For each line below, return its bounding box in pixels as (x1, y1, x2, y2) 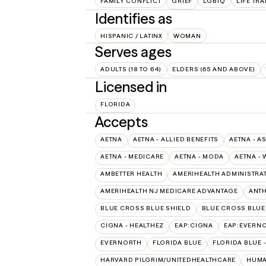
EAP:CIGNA (175, 221, 213, 229)
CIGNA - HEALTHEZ (100, 221, 164, 229)
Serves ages (95, 43, 172, 61)
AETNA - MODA (175, 153, 224, 160)
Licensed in (95, 78, 167, 96)
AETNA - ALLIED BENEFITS (132, 135, 218, 143)
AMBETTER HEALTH (100, 170, 163, 178)
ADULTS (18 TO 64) (100, 65, 161, 73)
